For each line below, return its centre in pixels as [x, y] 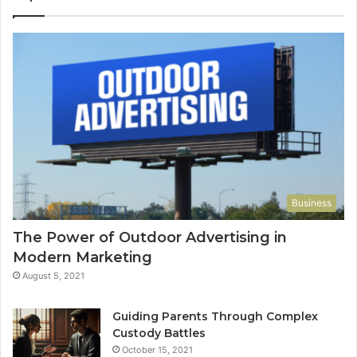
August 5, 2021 [53, 275]
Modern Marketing [82, 257]
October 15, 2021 [157, 349]
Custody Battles [159, 333]
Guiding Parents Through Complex [215, 316]
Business [312, 202]
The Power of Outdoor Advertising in [150, 237]
